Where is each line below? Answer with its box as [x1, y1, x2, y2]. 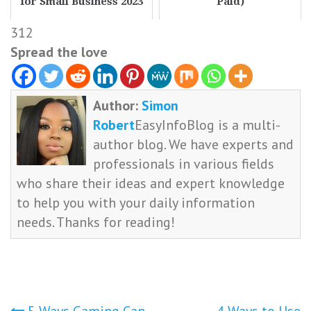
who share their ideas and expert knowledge [17, 174, 285, 193]
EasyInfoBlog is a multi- [135, 116, 281, 135]
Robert [93, 116, 135, 135]
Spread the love [10, 43, 108, 61]
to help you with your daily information [17, 194, 255, 212]
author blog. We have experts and [93, 135, 294, 154]
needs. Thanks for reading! [17, 213, 176, 232]
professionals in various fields [93, 155, 275, 174]
